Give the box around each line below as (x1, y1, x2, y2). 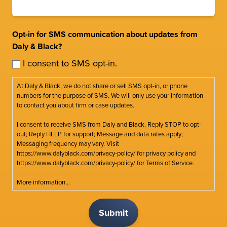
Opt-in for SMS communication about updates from (12, 28, 198, 41)
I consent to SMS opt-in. (23, 57, 117, 70)
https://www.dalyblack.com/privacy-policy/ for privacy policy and (17, 148, 196, 158)
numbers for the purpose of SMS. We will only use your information (17, 90, 203, 100)
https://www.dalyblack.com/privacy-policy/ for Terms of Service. (17, 158, 194, 168)
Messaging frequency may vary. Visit (17, 138, 119, 148)
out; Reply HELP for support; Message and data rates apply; (17, 129, 183, 139)
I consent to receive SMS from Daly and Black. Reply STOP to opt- (17, 119, 201, 129)
